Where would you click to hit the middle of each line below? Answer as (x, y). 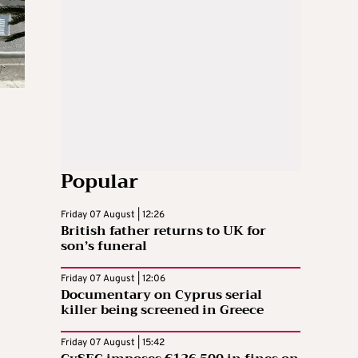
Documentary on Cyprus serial (161, 294)
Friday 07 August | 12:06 (113, 278)
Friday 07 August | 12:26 (113, 215)
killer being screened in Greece (162, 310)
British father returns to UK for (163, 231)
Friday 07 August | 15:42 (113, 342)
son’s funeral (104, 246)
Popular (99, 181)
